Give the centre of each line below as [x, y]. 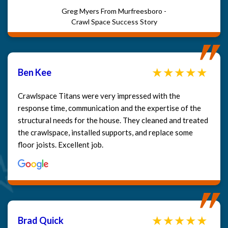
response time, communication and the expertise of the [109, 108]
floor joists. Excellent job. [61, 145]
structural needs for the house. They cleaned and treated [113, 120]
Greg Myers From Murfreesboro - [114, 11]
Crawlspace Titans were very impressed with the [99, 96]
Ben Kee [35, 73]
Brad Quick [41, 220]
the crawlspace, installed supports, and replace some [105, 133]
